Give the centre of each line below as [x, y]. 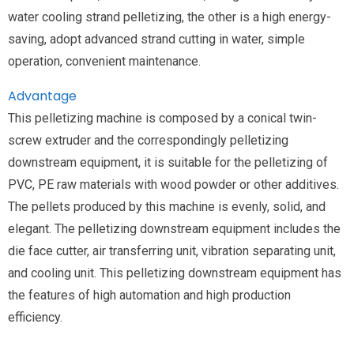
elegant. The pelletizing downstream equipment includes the [174, 228]
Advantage [42, 96]
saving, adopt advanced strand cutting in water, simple [156, 39]
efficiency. [35, 317]
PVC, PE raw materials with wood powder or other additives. [173, 184]
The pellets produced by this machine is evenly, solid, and [167, 206]
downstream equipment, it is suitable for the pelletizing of [168, 162]
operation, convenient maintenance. [104, 61]
